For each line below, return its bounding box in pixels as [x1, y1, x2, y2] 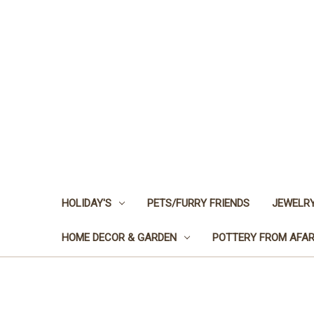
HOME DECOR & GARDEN [62, 231, 177, 244]
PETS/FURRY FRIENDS [146, 196, 250, 210]
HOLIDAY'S [62, 196, 111, 210]
